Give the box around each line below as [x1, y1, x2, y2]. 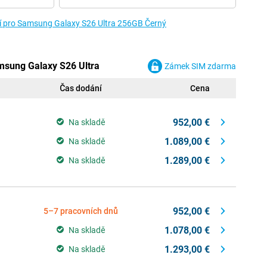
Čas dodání [60, 83, 102, 93]
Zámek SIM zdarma [164, 61, 236, 71]
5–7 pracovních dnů [44, 206, 118, 216]
